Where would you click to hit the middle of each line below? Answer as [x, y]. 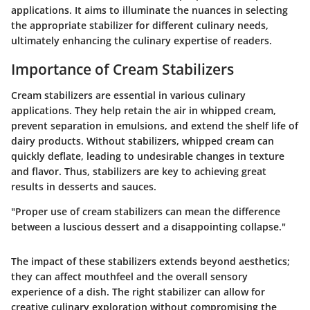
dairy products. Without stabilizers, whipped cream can [143, 141]
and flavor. [38, 171]
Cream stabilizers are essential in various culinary [128, 95]
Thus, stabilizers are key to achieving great [165, 171]
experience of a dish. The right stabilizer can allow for [138, 292]
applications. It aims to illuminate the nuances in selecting [149, 10]
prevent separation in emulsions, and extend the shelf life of [155, 126]
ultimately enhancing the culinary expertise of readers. [142, 40]
